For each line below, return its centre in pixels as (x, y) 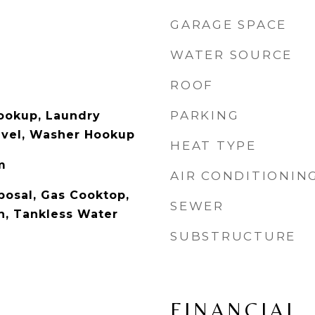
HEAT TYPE (213, 146)
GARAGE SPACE (229, 25)
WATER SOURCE (231, 55)
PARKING (205, 115)
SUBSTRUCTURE (233, 236)
